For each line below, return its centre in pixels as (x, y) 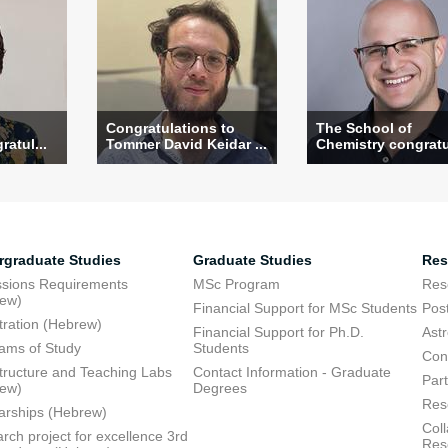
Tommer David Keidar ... (186, 144)
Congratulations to (170, 128)
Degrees (219, 388)
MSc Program (236, 284)
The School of (364, 128)
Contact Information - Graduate (291, 372)
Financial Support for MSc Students (304, 308)
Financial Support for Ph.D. (278, 332)
